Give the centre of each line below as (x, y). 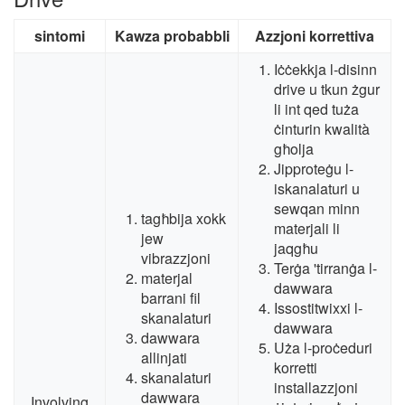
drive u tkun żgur (327, 89)
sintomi (60, 36)
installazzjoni (316, 388)
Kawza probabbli (172, 36)
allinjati (164, 358)
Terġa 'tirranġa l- (325, 268)
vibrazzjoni (176, 259)
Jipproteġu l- (314, 169)
